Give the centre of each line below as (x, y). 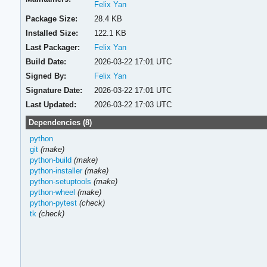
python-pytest (53, 203)
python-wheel (52, 192)
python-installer (56, 170)
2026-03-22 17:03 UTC (133, 104)
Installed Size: (52, 33)
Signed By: (46, 76)
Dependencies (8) (60, 122)
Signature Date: (54, 90)
